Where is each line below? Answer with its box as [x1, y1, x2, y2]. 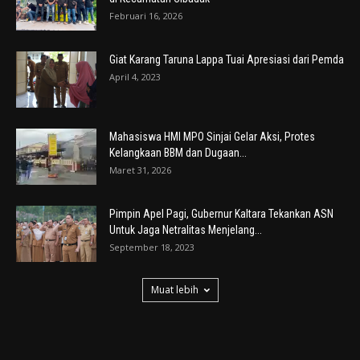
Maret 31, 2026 [109, 164, 171, 176]
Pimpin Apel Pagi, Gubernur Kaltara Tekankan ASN [109, 207, 333, 220]
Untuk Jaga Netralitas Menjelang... [109, 223, 262, 236]
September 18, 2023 [109, 241, 194, 253]
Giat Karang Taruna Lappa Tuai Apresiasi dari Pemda [109, 53, 344, 66]
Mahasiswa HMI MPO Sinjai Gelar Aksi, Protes [109, 130, 315, 143]
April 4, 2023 [109, 71, 161, 83]
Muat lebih [150, 283, 198, 297]
